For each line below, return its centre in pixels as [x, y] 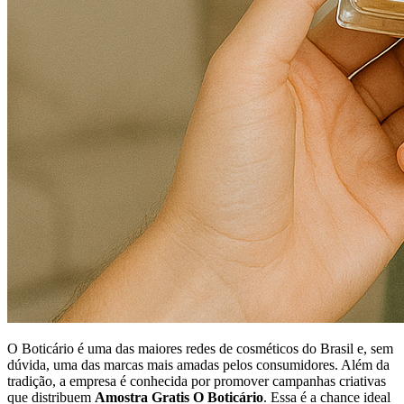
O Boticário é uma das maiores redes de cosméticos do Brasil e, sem [200, 348]
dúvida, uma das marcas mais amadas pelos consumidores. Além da [198, 364]
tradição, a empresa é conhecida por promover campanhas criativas [197, 381]
